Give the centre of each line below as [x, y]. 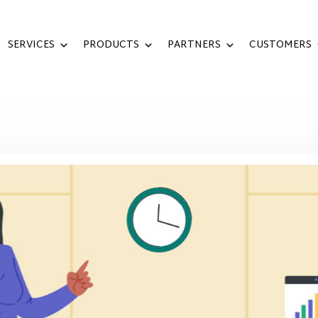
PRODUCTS [111, 45]
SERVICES [31, 45]
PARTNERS [194, 45]
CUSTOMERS [280, 45]
